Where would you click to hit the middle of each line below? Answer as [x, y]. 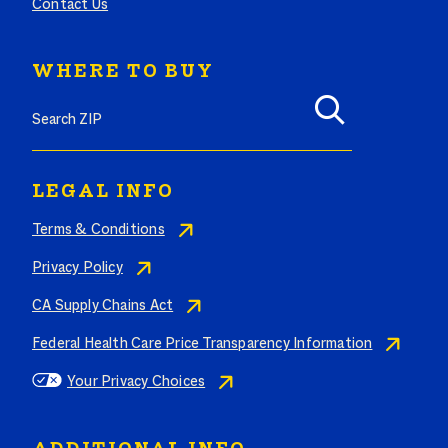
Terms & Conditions [98, 230]
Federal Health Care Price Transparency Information [202, 344]
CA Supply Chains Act [103, 306]
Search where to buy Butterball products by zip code [205, 90]
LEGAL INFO [103, 192]
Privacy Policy [77, 268]
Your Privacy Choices [136, 382]
